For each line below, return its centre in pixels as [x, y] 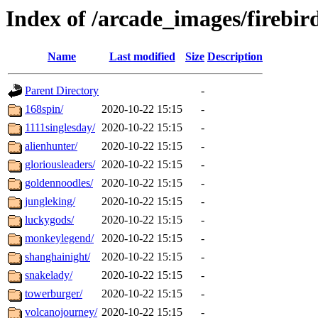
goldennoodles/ [59, 183]
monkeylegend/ [59, 238]
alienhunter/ [51, 146]
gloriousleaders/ [60, 165]
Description [235, 57]
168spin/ [44, 109]
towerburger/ [54, 294]
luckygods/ [49, 220]
